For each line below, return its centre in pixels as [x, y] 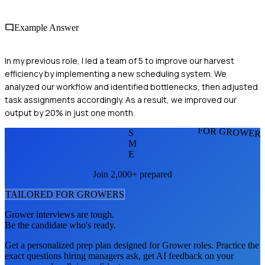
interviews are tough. [74, 214]
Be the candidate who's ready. [60, 225]
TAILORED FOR [41, 194]
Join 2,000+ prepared [132, 174]
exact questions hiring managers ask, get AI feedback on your [119, 256]
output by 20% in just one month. [70, 112]
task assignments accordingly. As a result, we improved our [121, 99]
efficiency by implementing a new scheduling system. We [116, 73]
